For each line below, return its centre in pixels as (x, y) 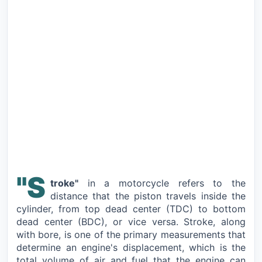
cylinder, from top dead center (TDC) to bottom (131, 208)
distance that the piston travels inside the (148, 196)
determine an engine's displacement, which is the (131, 247)
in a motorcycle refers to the (162, 183)
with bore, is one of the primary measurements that (131, 234)
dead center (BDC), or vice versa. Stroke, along (131, 221)
